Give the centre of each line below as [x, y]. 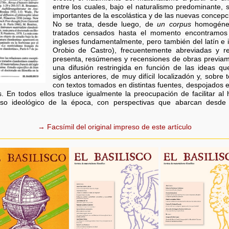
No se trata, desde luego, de [105, 25]
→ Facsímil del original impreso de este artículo [114, 127]
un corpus [174, 25]
